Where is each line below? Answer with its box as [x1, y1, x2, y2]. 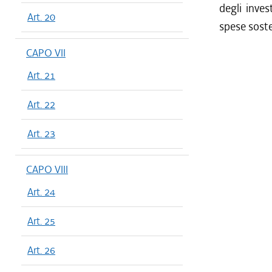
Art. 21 [27, 69, 55, 82]
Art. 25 [27, 214, 55, 228]
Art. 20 [27, 10, 55, 24]
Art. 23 [27, 127, 55, 140]
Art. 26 [27, 243, 55, 257]
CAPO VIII [26, 163, 68, 176]
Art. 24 [27, 185, 55, 199]
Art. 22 [27, 98, 55, 111]
